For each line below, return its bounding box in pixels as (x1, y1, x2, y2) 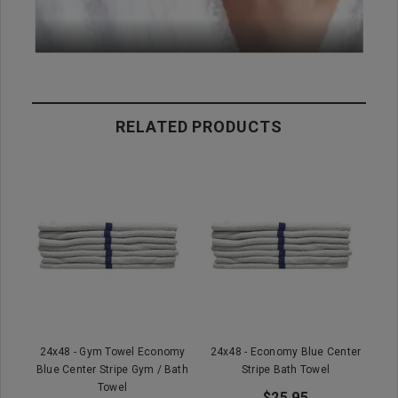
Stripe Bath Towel (241, 362, 330, 376)
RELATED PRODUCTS (115, 116, 283, 136)
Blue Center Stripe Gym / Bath (36, 362, 188, 376)
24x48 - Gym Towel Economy (39, 345, 186, 358)
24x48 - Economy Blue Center (210, 345, 362, 358)
